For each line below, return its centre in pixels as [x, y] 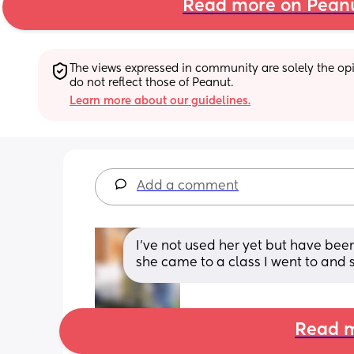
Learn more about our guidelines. [160, 101]
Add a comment [188, 186]
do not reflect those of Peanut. [151, 83]
